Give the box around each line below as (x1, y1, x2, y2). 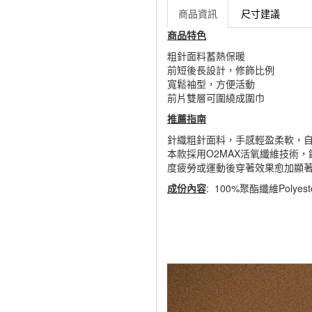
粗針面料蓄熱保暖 (167, 49, 245, 63)
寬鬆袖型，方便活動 (167, 77, 255, 91)
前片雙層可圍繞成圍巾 (167, 91, 265, 104)
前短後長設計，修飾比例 (167, 63, 274, 77)
